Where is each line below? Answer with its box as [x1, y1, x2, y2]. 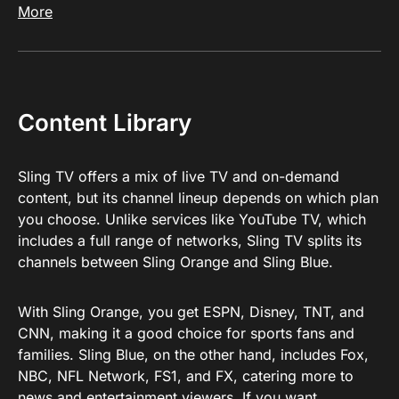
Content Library [18, 109, 191, 136]
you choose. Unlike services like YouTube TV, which [18, 210, 366, 228]
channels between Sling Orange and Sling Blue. [18, 253, 333, 271]
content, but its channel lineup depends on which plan [18, 189, 379, 207]
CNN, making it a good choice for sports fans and [18, 324, 354, 342]
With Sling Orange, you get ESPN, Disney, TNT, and [18, 303, 364, 321]
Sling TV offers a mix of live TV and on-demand [18, 167, 339, 185]
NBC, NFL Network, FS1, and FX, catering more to [18, 367, 354, 385]
